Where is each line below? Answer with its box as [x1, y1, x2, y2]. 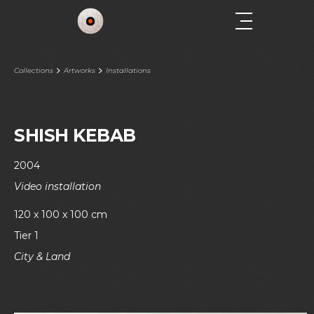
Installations [106, 66, 151, 75]
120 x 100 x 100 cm [14, 208, 107, 221]
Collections [14, 66, 53, 75]
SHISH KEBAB [14, 125, 136, 146]
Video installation [14, 180, 101, 193]
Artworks [64, 66, 95, 75]
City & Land [14, 250, 70, 263]
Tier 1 [14, 229, 39, 242]
